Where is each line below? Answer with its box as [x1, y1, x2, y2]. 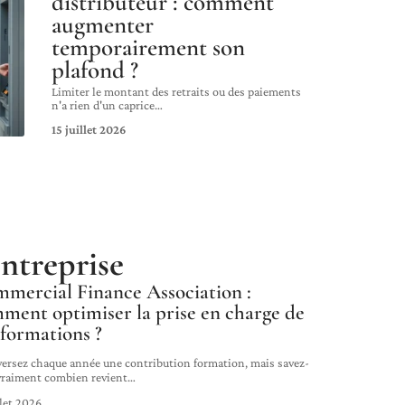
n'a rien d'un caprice [52, 98, 155, 113]
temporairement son [52, 33, 245, 63]
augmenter [52, 10, 154, 41]
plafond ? [52, 55, 138, 86]
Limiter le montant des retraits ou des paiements [52, 84, 301, 99]
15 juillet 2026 [52, 122, 126, 137]
